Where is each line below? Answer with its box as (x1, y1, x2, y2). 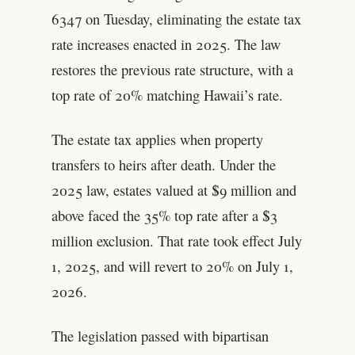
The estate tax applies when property (51, 129, 263, 150)
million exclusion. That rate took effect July (51, 231, 302, 251)
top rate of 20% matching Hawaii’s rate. (51, 85, 283, 105)
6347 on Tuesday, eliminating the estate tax (51, 9, 301, 29)
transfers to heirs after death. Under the (51, 155, 276, 175)
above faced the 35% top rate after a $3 (51, 205, 277, 226)
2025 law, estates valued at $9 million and (51, 180, 296, 200)
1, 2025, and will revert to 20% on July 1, (51, 256, 293, 277)
